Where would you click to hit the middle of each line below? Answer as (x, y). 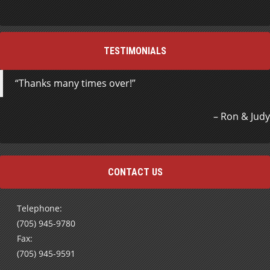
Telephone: (39, 208)
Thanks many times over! (75, 83)
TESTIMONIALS (135, 51)
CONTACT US (135, 172)
